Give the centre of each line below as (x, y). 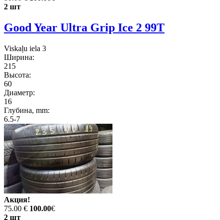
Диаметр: (19, 93)
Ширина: (19, 57)
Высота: (17, 75)
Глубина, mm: (27, 110)
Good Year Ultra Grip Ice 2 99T (84, 28)
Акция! (17, 200)
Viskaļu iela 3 (25, 48)
